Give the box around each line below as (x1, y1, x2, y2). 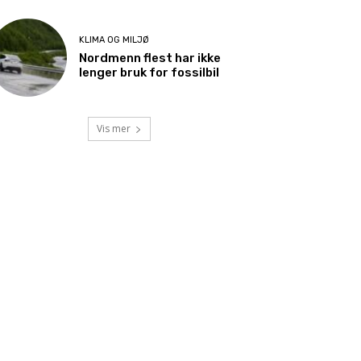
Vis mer (97, 122, 131, 136)
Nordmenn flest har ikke (79, 51, 222, 66)
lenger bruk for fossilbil (79, 65, 220, 81)
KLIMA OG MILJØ (79, 35, 150, 46)
